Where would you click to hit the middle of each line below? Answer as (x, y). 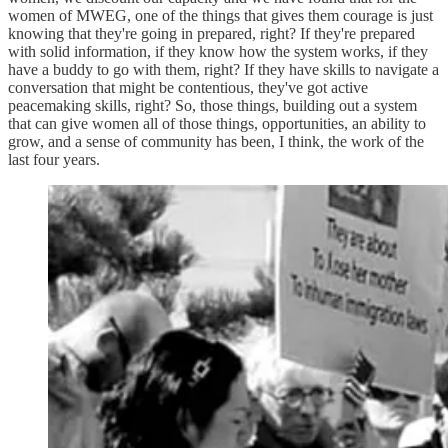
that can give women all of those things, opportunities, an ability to (217, 123)
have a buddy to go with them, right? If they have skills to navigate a (223, 69)
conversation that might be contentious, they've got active (188, 87)
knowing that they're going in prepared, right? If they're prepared (211, 33)
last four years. (54, 159)
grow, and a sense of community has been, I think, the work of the (216, 141)
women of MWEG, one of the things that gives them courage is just (220, 15)
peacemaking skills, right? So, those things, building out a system (212, 105)
